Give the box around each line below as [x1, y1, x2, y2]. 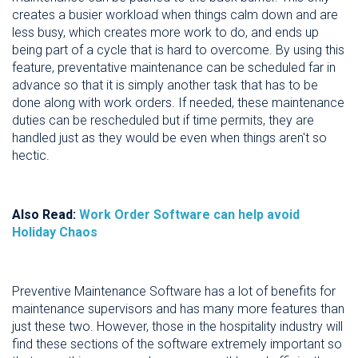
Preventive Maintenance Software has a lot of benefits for [12, 283, 336, 299]
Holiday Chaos [12, 224, 97, 240]
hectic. [12, 147, 50, 163]
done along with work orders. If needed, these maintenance [12, 94, 344, 110]
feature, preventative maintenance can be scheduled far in [12, 59, 336, 75]
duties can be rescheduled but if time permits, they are [12, 112, 314, 128]
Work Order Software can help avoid [79, 206, 300, 222]
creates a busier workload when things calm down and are [12, 6, 338, 22]
